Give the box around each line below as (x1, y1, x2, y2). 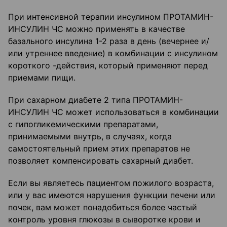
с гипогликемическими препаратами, (8, 119, 158, 130)
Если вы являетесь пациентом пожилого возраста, (8, 178, 214, 188)
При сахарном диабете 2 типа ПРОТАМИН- (8, 95, 183, 105)
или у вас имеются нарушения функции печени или (8, 190, 215, 201)
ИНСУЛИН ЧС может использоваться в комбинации (8, 107, 219, 118)
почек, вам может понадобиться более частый (8, 202, 197, 213)
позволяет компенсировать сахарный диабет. (8, 156, 193, 166)
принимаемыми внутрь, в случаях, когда (8, 131, 172, 142)
